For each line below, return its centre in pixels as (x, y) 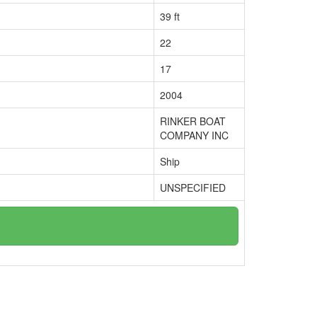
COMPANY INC (194, 135)
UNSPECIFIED (193, 188)
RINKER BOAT (193, 121)
